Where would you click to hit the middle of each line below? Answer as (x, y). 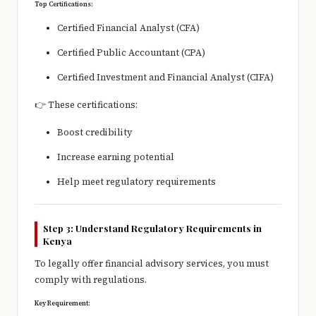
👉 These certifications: (86, 105)
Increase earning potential (116, 157)
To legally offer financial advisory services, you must (152, 264)
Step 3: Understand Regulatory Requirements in (152, 228)
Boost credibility (95, 133)
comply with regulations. (91, 280)
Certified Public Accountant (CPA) (131, 53)
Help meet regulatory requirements (136, 182)
